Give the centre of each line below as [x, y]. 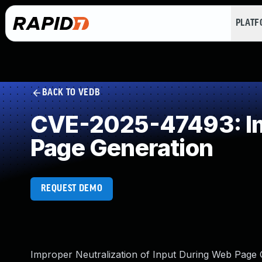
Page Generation [122, 148]
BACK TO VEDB [71, 93]
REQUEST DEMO [72, 189]
